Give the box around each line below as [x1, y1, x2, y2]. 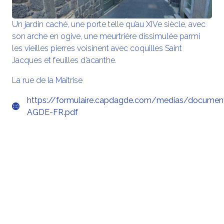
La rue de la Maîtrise [12, 75, 82, 85]
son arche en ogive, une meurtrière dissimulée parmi [12, 31, 200, 41]
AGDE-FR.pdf [27, 107, 78, 117]
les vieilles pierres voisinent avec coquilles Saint [12, 43, 182, 53]
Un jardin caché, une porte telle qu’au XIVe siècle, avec [12, 19, 205, 29]
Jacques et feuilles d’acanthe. [12, 55, 116, 65]
